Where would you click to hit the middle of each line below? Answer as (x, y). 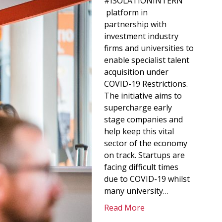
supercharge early (138, 108)
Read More (124, 208)
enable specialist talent (147, 60)
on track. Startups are (144, 155)
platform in (126, 13)
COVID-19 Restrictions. (146, 84)
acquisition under (136, 72)
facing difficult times (141, 167)
